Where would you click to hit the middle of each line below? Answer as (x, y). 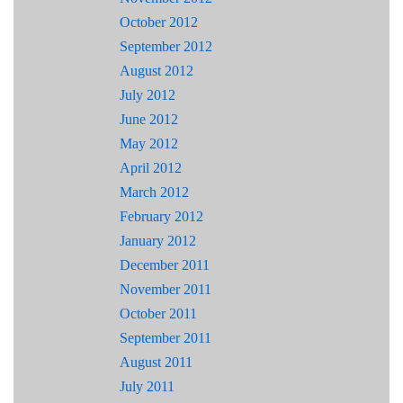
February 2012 (161, 217)
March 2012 (154, 193)
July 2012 (148, 95)
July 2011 (147, 387)
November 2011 (166, 290)
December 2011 (165, 265)
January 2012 (158, 241)
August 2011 (156, 363)
